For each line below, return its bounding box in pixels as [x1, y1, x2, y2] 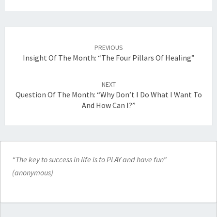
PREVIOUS [94, 43, 123, 52]
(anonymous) [12, 168, 53, 178]
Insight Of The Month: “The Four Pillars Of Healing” [22, 53, 195, 63]
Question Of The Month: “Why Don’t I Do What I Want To [15, 90, 202, 100]
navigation [4, 37, 55, 50]
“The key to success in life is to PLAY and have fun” [12, 155, 167, 165]
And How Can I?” [81, 100, 136, 110]
